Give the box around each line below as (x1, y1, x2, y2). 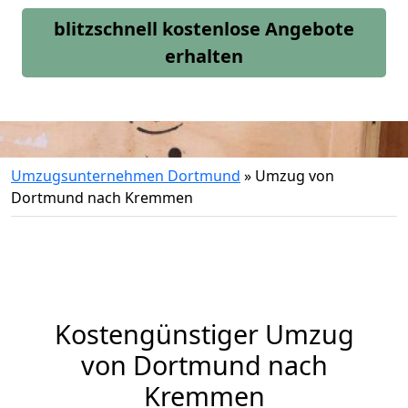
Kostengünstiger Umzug (54, 316, 354, 352)
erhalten (165, 44, 243, 68)
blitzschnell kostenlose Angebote (54, 16, 354, 41)
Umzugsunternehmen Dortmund (11, 166, 240, 186)
